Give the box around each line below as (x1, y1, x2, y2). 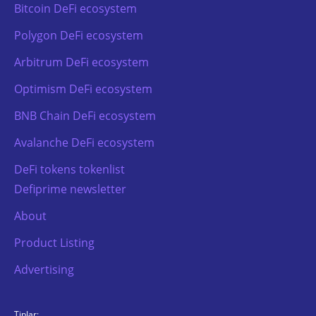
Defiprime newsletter (14, 181, 126, 197)
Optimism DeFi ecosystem (14, 80, 152, 97)
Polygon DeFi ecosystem (14, 27, 143, 43)
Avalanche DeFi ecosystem (14, 134, 154, 150)
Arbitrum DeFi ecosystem (14, 54, 149, 70)
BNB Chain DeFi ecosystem (14, 107, 156, 123)
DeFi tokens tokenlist (14, 161, 125, 177)
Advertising (14, 261, 74, 277)
